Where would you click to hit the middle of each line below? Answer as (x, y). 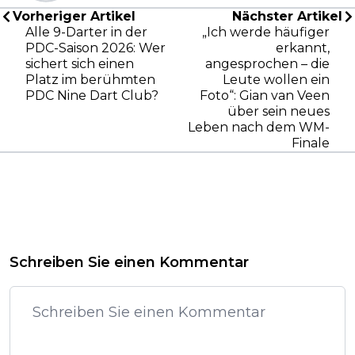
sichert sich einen (80, 63)
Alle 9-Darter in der (86, 32)
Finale (311, 143)
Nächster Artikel (287, 16)
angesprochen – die (267, 63)
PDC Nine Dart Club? (92, 95)
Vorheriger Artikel (74, 16)
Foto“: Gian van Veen (265, 95)
